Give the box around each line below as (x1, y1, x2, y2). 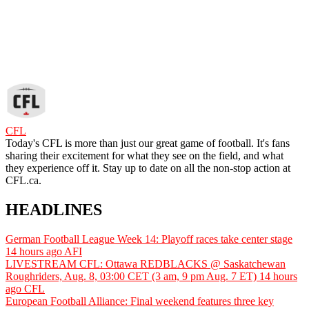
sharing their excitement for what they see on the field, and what (6, 150, 283, 162)
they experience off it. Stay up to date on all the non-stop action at (6, 162, 290, 175)
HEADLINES (6, 201, 102, 219)
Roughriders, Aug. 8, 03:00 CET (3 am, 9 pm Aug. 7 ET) (6, 270, 257, 283)
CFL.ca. (6, 175, 41, 187)
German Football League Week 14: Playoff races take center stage (6, 233, 292, 246)
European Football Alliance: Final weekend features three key (6, 295, 274, 308)
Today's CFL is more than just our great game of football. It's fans (6, 137, 290, 150)
